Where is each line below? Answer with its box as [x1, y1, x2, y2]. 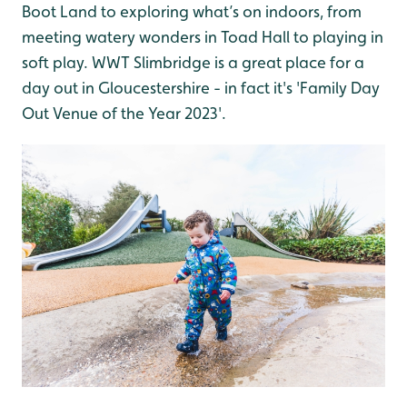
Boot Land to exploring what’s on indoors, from [22, 2, 362, 22]
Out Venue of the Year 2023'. [22, 104, 226, 124]
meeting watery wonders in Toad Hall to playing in [22, 27, 383, 47]
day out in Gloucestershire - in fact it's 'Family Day [22, 78, 380, 98]
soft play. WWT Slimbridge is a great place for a [22, 53, 364, 73]
